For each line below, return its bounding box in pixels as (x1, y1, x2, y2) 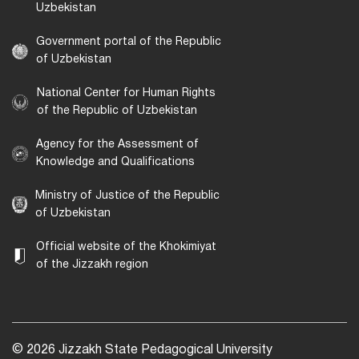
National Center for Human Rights (37, 87, 216, 99)
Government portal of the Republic (36, 36, 221, 47)
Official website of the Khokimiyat (36, 241, 216, 252)
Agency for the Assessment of (36, 139, 199, 150)
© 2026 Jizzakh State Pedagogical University (12, 344, 272, 356)
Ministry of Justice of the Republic (35, 190, 220, 201)
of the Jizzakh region (36, 259, 148, 270)
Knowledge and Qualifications (36, 156, 195, 167)
